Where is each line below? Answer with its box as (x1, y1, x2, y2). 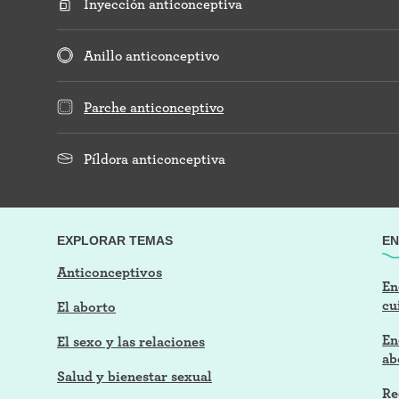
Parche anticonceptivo (84, 98, 224, 116)
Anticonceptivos (57, 263, 162, 281)
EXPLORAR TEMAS (57, 232, 173, 248)
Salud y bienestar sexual (57, 367, 212, 385)
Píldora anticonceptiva (84, 150, 225, 167)
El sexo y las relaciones (57, 332, 205, 350)
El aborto (57, 297, 116, 315)
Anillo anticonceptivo (84, 46, 219, 64)
